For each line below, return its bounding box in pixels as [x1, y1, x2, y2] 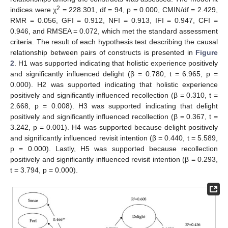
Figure [195, 48, 218, 56]
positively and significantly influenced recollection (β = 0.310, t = [10, 91, 218, 99]
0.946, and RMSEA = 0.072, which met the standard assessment [10, 26, 218, 35]
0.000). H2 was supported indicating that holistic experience [10, 80, 218, 89]
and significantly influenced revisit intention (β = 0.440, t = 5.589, [10, 133, 218, 142]
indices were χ [10, 5, 57, 14]
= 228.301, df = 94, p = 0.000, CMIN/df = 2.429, [60, 5, 218, 14]
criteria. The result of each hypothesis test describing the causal [10, 37, 218, 46]
